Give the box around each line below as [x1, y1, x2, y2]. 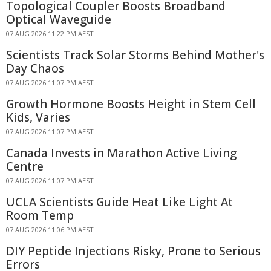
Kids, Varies [6, 109, 70, 125]
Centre [6, 158, 44, 174]
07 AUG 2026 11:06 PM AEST [6, 224, 94, 234]
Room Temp [6, 207, 74, 223]
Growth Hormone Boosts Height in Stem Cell [6, 96, 256, 112]
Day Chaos [6, 60, 64, 76]
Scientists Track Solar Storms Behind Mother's [6, 47, 264, 63]
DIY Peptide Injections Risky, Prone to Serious [6, 243, 261, 259]
